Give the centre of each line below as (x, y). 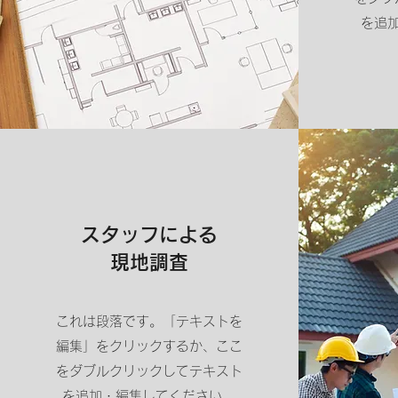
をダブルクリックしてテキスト (149, 371)
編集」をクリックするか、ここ (149, 346)
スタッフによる (149, 235)
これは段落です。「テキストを (149, 321)
